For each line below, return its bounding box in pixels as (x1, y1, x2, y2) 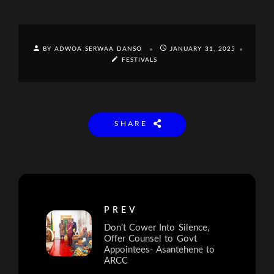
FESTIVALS (121, 57, 157, 64)
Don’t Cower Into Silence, (104, 223, 209, 233)
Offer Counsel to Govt (104, 234, 197, 244)
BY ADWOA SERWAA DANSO (42, 46, 146, 53)
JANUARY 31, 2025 (169, 46, 236, 53)
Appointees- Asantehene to (104, 245, 215, 255)
